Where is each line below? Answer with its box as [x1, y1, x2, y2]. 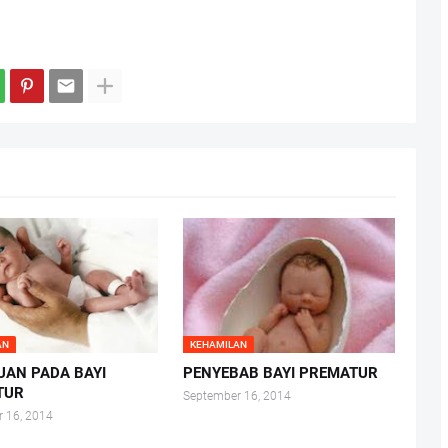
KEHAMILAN [189, 339, 247, 351]
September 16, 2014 [182, 389, 291, 404]
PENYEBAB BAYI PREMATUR [182, 364, 378, 383]
